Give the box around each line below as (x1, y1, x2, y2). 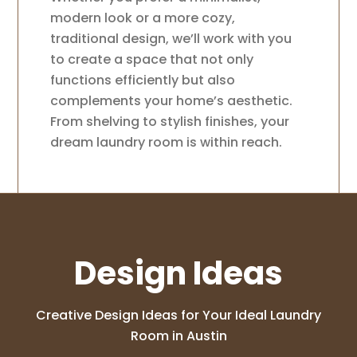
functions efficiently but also (50, 71, 236, 90)
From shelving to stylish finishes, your (50, 112, 290, 131)
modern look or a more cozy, (50, 9, 236, 28)
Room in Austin (130, 327, 227, 346)
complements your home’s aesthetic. (50, 92, 293, 111)
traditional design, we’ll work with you (50, 29, 292, 49)
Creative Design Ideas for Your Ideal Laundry (36, 306, 321, 325)
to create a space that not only (50, 50, 254, 69)
